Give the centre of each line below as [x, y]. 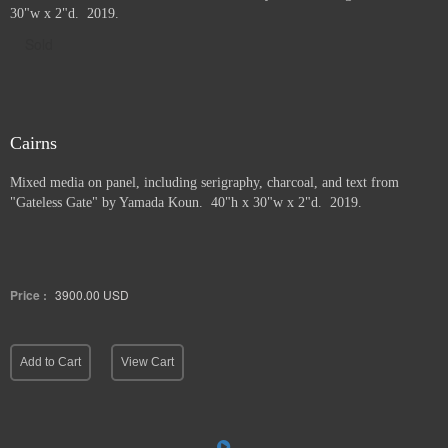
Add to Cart [50, 362]
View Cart [147, 362]
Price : [28, 295]
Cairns [33, 143]
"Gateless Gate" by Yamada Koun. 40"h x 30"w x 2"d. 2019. [186, 202]
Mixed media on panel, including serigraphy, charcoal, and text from [204, 182]
